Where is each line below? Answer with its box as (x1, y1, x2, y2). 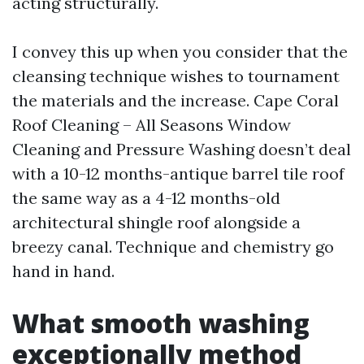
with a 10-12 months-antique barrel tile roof (12, 163, 344, 184)
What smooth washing (12, 305, 310, 340)
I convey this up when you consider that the (12, 41, 348, 62)
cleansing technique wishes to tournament (12, 66, 340, 86)
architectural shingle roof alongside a (12, 212, 301, 232)
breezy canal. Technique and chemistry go (12, 236, 334, 257)
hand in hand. (12, 261, 115, 281)
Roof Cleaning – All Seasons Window (12, 115, 291, 135)
